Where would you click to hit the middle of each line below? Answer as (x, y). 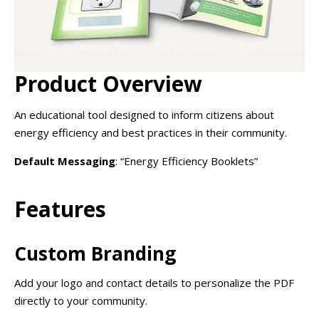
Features (60, 209)
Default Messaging (65, 161)
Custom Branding (95, 254)
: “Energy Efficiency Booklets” (187, 161)
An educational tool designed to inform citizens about (144, 115)
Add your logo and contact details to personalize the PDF (154, 283)
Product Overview (108, 84)
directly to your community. (81, 301)
